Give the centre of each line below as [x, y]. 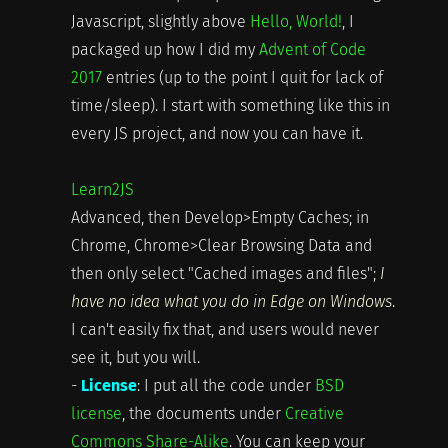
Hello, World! [295, 21]
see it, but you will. [135, 357]
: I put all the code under [225, 385]
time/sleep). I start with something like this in [230, 105]
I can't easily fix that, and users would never [224, 329]
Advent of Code [312, 49]
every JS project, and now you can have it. [216, 133]
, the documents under [203, 413]
